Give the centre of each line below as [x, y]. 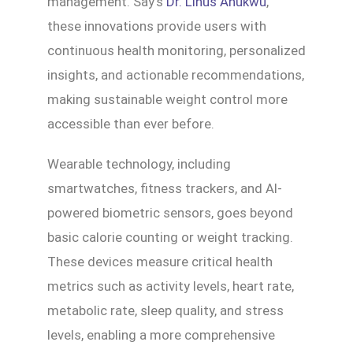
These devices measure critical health [160, 261]
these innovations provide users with [157, 26]
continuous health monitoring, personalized [176, 50]
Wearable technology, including [139, 163]
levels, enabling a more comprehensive [161, 334]
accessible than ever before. [131, 123]
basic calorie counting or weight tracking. [170, 237]
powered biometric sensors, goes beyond [170, 212]
